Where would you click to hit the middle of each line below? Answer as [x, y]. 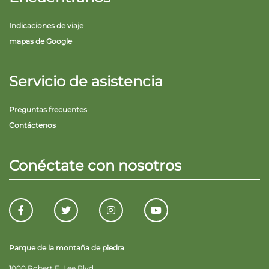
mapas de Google [41, 41]
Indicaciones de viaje [46, 26]
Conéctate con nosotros [95, 165]
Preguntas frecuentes [48, 110]
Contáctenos [32, 125]
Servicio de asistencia [86, 81]
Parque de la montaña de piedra [67, 248]
